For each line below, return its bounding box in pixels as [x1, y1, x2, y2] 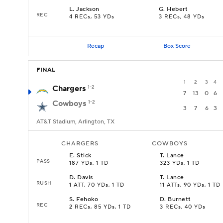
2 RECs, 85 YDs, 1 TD [69, 204, 131, 211]
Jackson [76, 5, 100, 13]
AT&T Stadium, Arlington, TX [36, 118, 114, 125]
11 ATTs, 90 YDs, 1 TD [160, 182, 221, 189]
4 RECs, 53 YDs [69, 13, 114, 20]
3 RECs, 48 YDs [159, 13, 205, 20]
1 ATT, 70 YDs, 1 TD [69, 182, 124, 189]
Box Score [163, 42, 191, 50]
